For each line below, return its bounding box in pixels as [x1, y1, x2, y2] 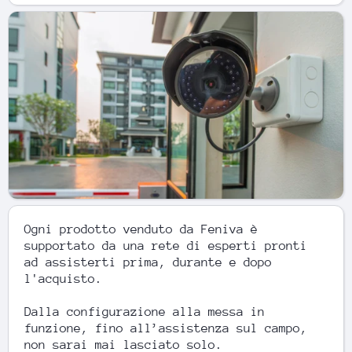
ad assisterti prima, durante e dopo [24, 255, 272, 270]
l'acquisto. [24, 272, 102, 287]
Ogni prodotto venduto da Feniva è [24, 222, 258, 237]
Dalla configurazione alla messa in [24, 305, 265, 320]
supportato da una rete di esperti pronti [24, 239, 307, 254]
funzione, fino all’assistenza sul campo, [24, 321, 307, 336]
